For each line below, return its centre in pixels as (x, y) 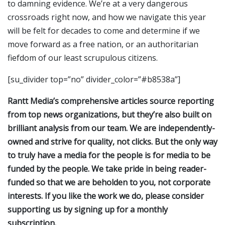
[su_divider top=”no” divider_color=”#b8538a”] (94, 79)
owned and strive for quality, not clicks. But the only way (113, 141)
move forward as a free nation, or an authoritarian (103, 44)
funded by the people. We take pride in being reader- (107, 168)
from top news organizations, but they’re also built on (109, 114)
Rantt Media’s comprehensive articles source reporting (111, 101)
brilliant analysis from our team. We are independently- (111, 128)
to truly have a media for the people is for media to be (109, 155)
